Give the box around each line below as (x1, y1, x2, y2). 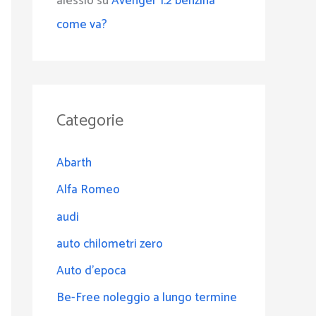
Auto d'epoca (56, 261, 126, 281)
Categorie (56, 107, 123, 135)
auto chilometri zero (56, 233, 163, 254)
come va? (56, 15, 107, 35)
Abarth (56, 153, 92, 173)
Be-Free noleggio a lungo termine (56, 288, 237, 308)
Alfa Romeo (56, 180, 120, 200)
